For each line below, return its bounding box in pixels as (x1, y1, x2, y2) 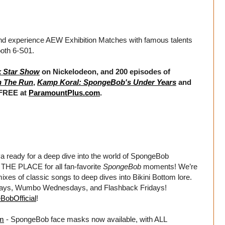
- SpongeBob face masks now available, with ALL (4, 214, 167, 223)
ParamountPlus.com (29, 88, 100, 97)
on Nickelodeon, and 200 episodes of (40, 67, 170, 76)
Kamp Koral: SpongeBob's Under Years (37, 77, 176, 86)
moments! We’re (141, 162, 197, 171)
